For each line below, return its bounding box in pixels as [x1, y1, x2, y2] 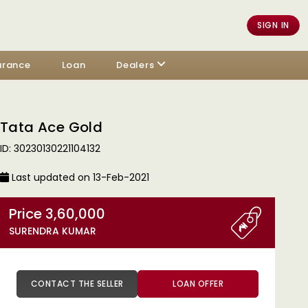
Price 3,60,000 [45, 204, 105, 223]
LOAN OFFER [173, 278, 223, 289]
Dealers [116, 58, 155, 71]
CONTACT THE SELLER [96, 278, 124, 289]
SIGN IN [257, 19, 289, 31]
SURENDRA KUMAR [9, 224, 96, 238]
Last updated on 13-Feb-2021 [9, 170, 149, 184]
